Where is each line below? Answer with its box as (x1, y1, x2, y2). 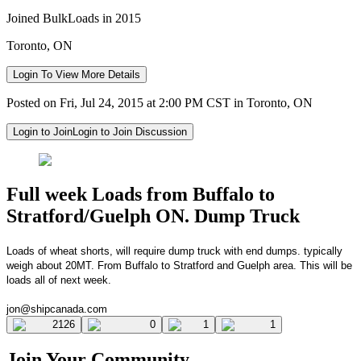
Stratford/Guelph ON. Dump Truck (6, 205, 300, 226)
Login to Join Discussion (73, 125, 187, 138)
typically (301, 244, 342, 257)
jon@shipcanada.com (6, 302, 107, 315)
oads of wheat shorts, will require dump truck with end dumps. (12, 244, 301, 257)
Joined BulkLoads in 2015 (6, 10, 141, 25)
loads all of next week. (6, 273, 111, 286)
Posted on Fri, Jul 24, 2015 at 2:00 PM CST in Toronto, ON (6, 95, 313, 110)
